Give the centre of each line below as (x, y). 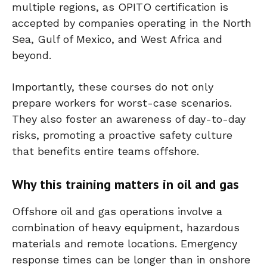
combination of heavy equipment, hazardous (126, 227)
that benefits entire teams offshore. (105, 151)
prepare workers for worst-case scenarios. (122, 103)
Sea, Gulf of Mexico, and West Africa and (117, 39)
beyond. (32, 55)
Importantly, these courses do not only (113, 86)
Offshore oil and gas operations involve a (117, 211)
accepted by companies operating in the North (132, 23)
